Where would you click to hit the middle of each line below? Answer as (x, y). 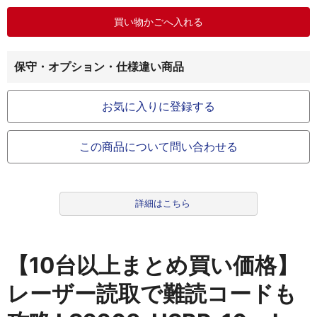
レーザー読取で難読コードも (152, 294)
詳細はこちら (163, 203)
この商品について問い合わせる (158, 146)
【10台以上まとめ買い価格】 (153, 265)
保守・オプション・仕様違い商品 (99, 67)
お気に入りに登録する (158, 106)
